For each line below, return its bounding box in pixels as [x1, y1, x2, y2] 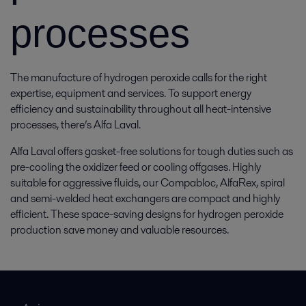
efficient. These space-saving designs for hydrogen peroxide [10, 206, 283, 222]
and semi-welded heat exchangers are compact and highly [10, 191, 280, 206]
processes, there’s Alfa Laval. [10, 117, 141, 133]
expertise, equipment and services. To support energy [10, 85, 251, 101]
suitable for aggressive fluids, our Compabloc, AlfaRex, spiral [10, 175, 285, 191]
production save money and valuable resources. [10, 222, 229, 238]
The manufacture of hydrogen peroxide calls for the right [10, 70, 267, 85]
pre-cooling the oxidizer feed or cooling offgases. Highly [10, 159, 261, 175]
